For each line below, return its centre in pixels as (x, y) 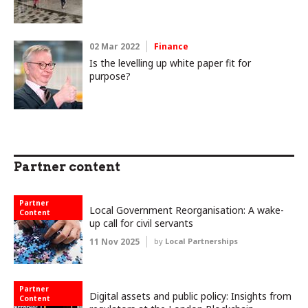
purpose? (110, 76)
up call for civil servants (141, 223)
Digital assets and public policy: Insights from (190, 296)
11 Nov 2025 (114, 242)
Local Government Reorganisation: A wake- (187, 210)
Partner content (67, 167)
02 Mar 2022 (114, 47)
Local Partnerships (201, 241)
